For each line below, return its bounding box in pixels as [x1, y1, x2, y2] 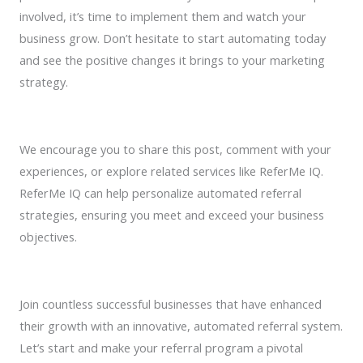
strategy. [19, 73, 68, 90]
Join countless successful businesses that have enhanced [19, 295, 322, 312]
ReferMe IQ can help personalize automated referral [19, 184, 301, 201]
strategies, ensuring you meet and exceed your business [19, 206, 324, 223]
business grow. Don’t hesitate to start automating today [19, 29, 326, 46]
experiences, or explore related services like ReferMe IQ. [19, 162, 323, 179]
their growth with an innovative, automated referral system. [19, 317, 343, 334]
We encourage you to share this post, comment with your [19, 140, 331, 157]
